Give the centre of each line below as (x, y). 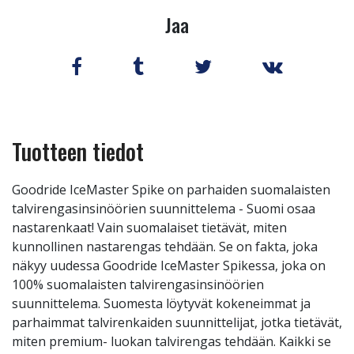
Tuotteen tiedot (78, 151)
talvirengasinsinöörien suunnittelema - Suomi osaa (164, 209)
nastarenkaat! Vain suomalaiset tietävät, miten (149, 228)
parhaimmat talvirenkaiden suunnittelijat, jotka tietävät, (177, 322)
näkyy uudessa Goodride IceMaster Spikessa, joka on (169, 265)
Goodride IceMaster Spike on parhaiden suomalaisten (171, 190)
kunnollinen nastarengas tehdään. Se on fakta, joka (165, 247)
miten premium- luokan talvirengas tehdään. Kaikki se (171, 341)
